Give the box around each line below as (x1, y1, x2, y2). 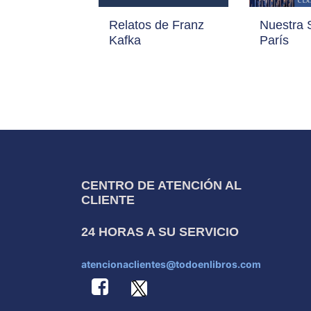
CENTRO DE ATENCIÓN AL (81, 178, 242, 192)
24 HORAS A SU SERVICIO (81, 224, 239, 239)
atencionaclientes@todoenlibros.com (81, 258, 261, 270)
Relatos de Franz (109, 18, 204, 33)
